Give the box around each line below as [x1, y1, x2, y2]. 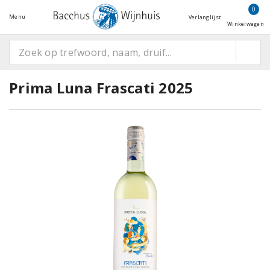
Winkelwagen [227, 20, 264, 28]
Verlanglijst [188, 13, 222, 21]
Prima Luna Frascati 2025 [9, 78, 193, 98]
